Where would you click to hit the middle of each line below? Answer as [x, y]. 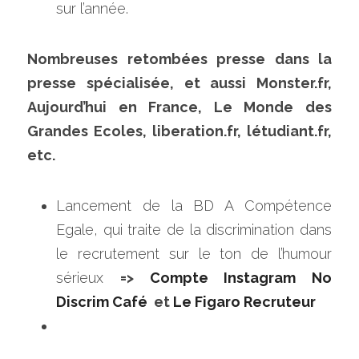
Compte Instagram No [240, 278]
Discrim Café [102, 302]
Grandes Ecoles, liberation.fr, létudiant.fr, [179, 131]
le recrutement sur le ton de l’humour [194, 254]
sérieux [88, 278]
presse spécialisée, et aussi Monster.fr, [179, 83]
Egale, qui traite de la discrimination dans [194, 230]
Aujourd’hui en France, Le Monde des [179, 107]
